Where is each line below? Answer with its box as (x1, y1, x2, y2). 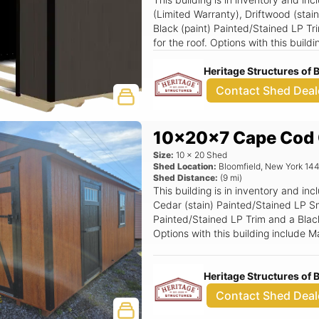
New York (265, 161, 303, 172)
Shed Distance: (153, 172, 219, 183)
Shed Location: (153, 161, 217, 172)
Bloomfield (219, 161, 261, 172)
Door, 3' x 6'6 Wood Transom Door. (153, 256, 314, 268)
